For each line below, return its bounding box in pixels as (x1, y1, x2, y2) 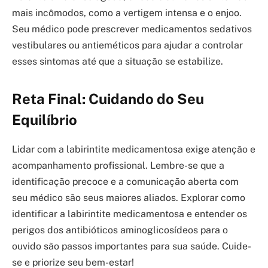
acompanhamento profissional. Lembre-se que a (12, 159, 224, 171)
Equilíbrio (12, 111, 77, 128)
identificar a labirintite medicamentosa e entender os (12, 208, 247, 220)
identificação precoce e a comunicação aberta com (12, 175, 239, 187)
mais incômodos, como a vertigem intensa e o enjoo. (12, 7, 242, 19)
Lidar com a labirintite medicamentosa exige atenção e (12, 143, 255, 155)
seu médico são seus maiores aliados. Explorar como (12, 191, 245, 203)
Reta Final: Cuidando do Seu (12, 90, 204, 107)
